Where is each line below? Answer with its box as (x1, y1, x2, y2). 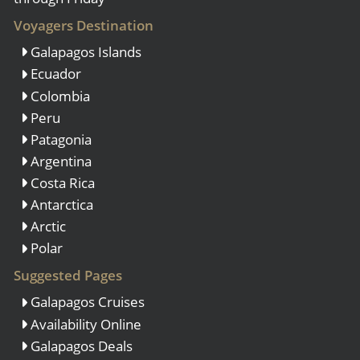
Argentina (27, 151, 92, 170)
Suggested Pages (14, 265, 122, 284)
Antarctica (27, 195, 93, 215)
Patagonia (27, 129, 92, 149)
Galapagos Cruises (27, 292, 145, 312)
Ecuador (27, 64, 81, 84)
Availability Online (27, 314, 141, 333)
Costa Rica (27, 174, 95, 192)
